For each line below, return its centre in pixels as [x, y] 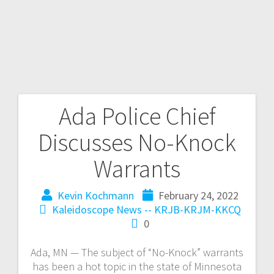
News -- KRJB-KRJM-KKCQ [179, 209]
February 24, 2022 [198, 195]
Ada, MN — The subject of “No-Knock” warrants [137, 252]
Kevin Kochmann [96, 195]
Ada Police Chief [137, 116]
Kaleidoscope [83, 209]
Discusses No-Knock [137, 142]
